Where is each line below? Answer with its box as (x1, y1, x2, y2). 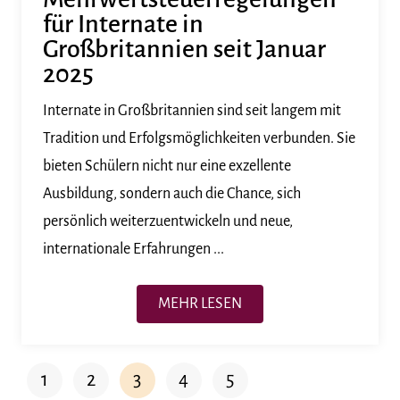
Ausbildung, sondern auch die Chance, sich (43, 185, 301, 202)
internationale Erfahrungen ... (43, 240, 224, 257)
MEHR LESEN (158, 295, 242, 312)
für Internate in (43, 10, 204, 37)
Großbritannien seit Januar (43, 35, 326, 62)
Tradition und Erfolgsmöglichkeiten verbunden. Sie (43, 129, 355, 146)
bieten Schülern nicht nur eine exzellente (43, 157, 291, 174)
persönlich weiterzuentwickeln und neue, (43, 212, 293, 229)
